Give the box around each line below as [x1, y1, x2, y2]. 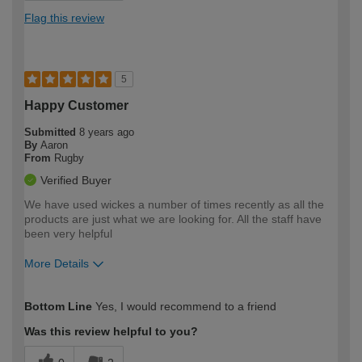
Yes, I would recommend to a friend [92, 299, 276, 313]
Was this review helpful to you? [24, 324, 198, 338]
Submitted [24, 125, 79, 138]
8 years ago [79, 125, 134, 138]
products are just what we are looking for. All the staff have [24, 212, 322, 225]
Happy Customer [24, 98, 128, 112]
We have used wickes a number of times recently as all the [24, 197, 324, 211]
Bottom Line [24, 299, 92, 313]
